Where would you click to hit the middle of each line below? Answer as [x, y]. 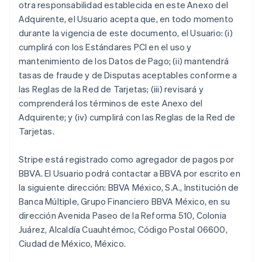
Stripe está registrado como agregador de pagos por [127, 159]
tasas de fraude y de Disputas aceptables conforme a [128, 75]
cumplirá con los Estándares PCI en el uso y [105, 47]
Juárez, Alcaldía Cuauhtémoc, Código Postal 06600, [123, 229]
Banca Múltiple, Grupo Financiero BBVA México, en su [125, 201]
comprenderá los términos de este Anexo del [111, 103]
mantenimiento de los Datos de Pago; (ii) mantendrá [124, 61]
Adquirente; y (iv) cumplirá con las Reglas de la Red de [127, 117]
